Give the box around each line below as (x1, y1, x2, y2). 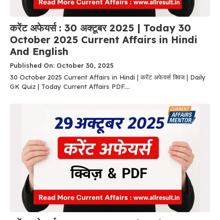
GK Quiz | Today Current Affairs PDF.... (10, 82, 130, 90)
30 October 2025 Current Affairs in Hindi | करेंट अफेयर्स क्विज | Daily (10, 73, 206, 81)
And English (10, 45, 68, 57)
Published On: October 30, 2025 (10, 61, 113, 69)
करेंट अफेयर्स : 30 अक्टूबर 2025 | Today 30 (10, 21, 191, 34)
